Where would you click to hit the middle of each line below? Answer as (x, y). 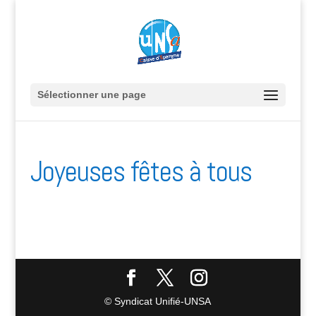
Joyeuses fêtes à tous (141, 172)
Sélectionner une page (91, 95)
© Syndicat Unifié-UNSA (158, 301)
